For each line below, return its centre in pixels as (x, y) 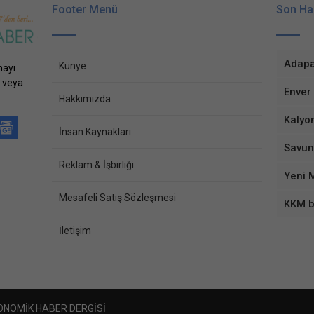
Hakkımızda (85, 98)
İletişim (75, 230)
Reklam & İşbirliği (96, 164)
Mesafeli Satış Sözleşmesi (117, 197)
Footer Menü (85, 9)
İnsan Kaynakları (95, 131)
